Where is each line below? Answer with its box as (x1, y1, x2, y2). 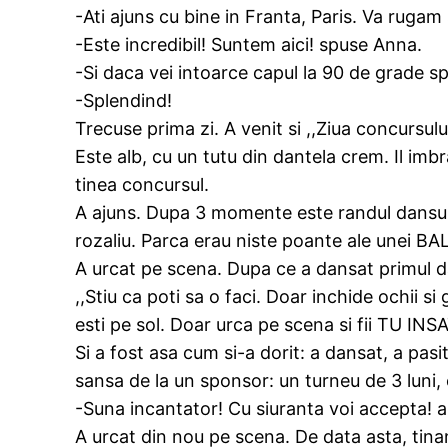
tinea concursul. (75, 174, 210, 196)
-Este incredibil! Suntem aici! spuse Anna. (75, 34, 423, 56)
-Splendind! (75, 90, 173, 112)
